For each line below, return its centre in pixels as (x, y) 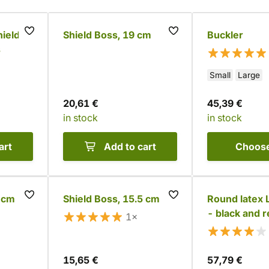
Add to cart (130, 147)
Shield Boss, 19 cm (107, 35)
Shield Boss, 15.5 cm (111, 199)
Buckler (225, 35)
